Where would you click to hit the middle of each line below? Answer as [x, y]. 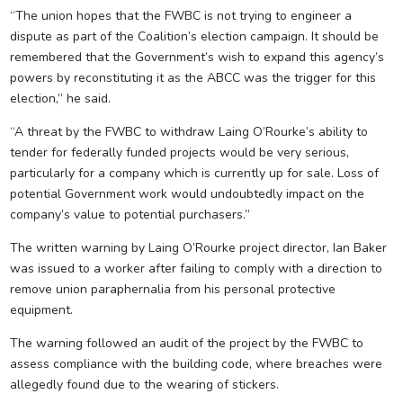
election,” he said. [61, 99]
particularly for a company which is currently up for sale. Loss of [195, 174]
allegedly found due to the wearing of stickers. [145, 385]
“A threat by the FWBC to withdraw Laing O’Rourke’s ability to [189, 132]
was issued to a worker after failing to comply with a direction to [197, 269]
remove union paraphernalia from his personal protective [173, 290]
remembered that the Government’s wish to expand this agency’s [197, 58]
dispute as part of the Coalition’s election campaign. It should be [195, 37]
